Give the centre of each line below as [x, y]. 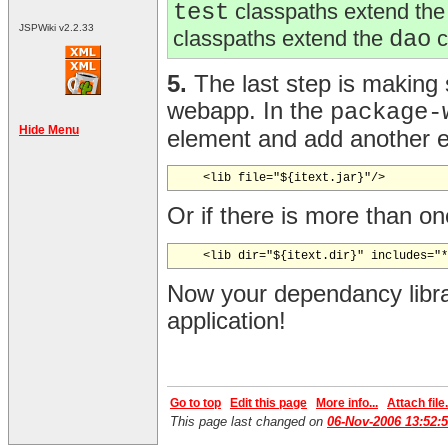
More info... [347, 403]
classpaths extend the [281, 39]
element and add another [302, 139]
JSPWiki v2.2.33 [56, 28]
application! [226, 321]
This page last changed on [248, 422]
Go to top [195, 403]
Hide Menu [49, 130]
